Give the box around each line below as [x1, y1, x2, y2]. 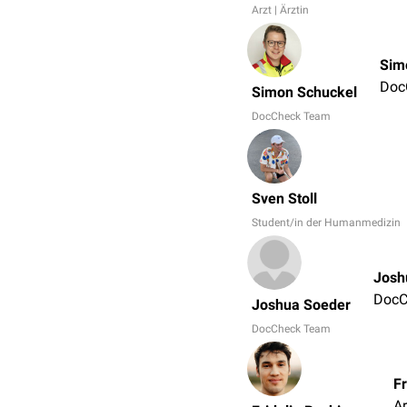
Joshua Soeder [252, 296, 351, 313]
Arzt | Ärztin [252, 4, 309, 16]
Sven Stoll [252, 190, 317, 207]
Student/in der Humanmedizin [252, 216, 401, 229]
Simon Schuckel [252, 84, 357, 101]
